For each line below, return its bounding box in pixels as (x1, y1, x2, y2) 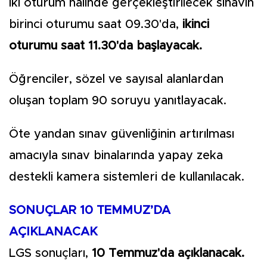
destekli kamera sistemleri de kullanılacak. (9, 171, 244, 183)
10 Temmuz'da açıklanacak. (92, 247, 248, 259)
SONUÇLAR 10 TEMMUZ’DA (9, 204, 170, 216)
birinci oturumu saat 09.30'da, (9, 18, 182, 30)
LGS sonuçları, (9, 247, 92, 259)
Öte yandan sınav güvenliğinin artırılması (9, 128, 234, 140)
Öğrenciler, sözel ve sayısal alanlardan (9, 73, 223, 85)
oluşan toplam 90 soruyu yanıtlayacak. (9, 95, 226, 107)
